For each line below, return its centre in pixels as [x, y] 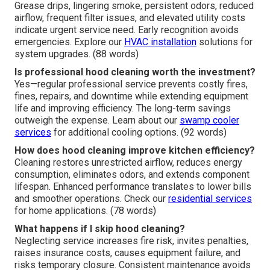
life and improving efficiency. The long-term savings [123, 108]
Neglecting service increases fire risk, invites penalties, [131, 240]
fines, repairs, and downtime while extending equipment [131, 96]
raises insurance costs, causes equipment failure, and [127, 253]
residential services [210, 198]
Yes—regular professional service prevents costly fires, [131, 84]
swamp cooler [209, 120]
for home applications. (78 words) [85, 210]
